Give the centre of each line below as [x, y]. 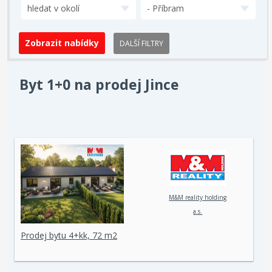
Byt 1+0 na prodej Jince [99, 84]
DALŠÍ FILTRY [141, 43]
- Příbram [165, 8]
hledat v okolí [54, 8]
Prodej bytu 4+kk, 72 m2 [69, 235]
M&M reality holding [198, 198]
